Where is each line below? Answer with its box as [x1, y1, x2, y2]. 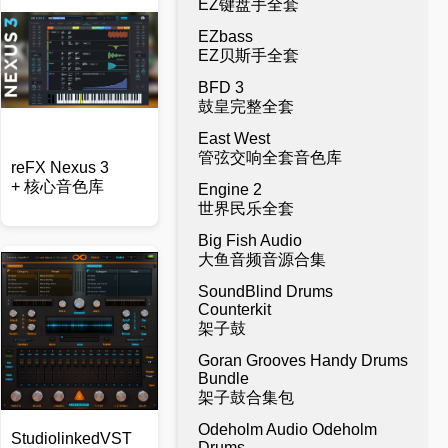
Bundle [198, 370, 249, 387]
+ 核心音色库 [11, 178, 105, 195]
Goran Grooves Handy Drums [198, 352, 408, 369]
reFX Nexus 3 [11, 159, 110, 176]
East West [198, 130, 270, 147]
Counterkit [198, 301, 271, 318]
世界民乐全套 [198, 200, 294, 217]
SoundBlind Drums [198, 283, 333, 300]
